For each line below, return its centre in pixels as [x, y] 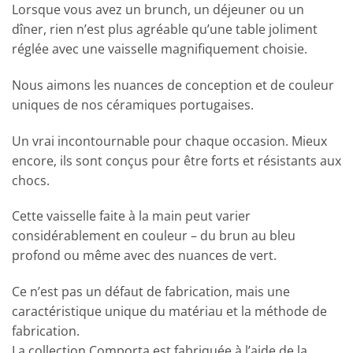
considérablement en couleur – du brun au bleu [154, 236]
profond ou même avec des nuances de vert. [144, 256]
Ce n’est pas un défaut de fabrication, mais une [151, 292]
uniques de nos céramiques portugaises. [133, 104]
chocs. [31, 180]
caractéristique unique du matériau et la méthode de [169, 312]
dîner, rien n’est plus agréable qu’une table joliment [165, 29]
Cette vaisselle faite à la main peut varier [131, 216]
